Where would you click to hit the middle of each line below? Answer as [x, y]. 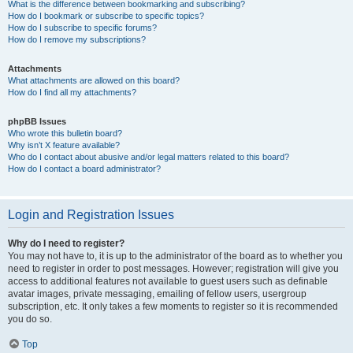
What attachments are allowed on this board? [94, 80]
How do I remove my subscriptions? [77, 39]
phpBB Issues [37, 121]
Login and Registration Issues [91, 215]
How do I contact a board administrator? [84, 169]
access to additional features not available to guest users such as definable [168, 281]
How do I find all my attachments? [72, 92]
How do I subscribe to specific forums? [82, 28]
